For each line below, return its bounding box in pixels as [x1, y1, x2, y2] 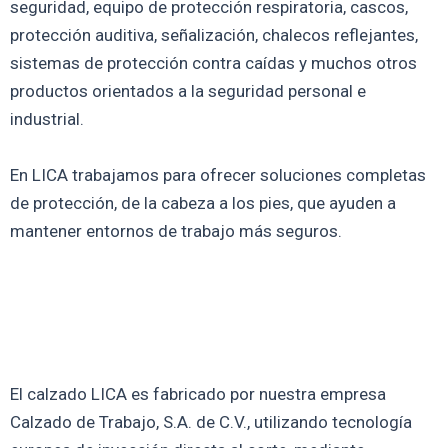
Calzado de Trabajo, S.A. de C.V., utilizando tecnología [10, 411, 412, 432]
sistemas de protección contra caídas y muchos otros [10, 53, 417, 74]
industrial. [10, 109, 84, 130]
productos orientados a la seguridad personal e [10, 81, 366, 102]
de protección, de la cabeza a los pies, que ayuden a [10, 192, 396, 213]
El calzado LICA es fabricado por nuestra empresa [10, 383, 386, 404]
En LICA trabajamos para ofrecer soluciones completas [10, 164, 426, 185]
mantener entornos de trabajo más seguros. [10, 220, 342, 241]
